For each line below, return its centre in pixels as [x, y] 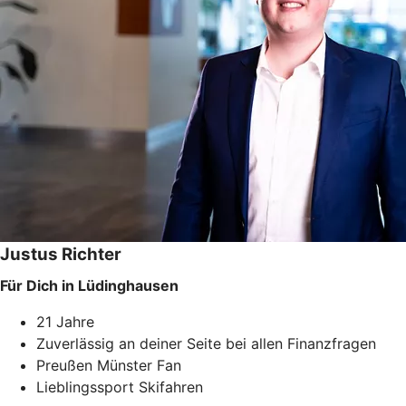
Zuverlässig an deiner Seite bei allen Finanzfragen [206, 343]
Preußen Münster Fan [109, 365]
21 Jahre [65, 321]
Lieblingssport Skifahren [120, 387]
